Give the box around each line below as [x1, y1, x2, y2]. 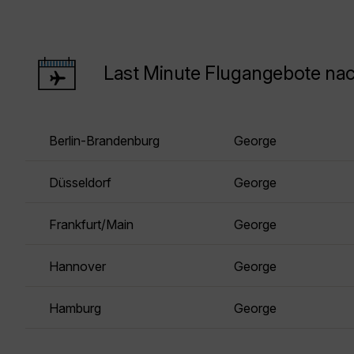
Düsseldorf [49, 175, 111, 191]
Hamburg [49, 300, 101, 317]
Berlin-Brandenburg [49, 133, 160, 149]
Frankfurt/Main [49, 217, 134, 233]
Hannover [49, 258, 106, 275]
